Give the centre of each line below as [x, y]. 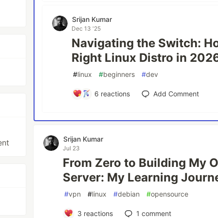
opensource [170, 194]
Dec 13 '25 [86, 28]
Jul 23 [72, 148]
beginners [119, 74]
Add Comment [176, 93]
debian [129, 194]
